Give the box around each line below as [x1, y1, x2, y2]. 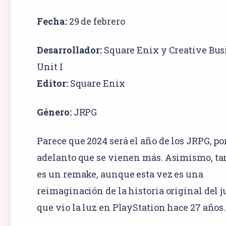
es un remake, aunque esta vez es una [37, 167, 203, 180]
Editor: [37, 77, 68, 89]
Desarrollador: [37, 43, 102, 56]
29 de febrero [67, 15, 125, 27]
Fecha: [37, 15, 67, 27]
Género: [37, 105, 72, 118]
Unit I [37, 60, 63, 73]
